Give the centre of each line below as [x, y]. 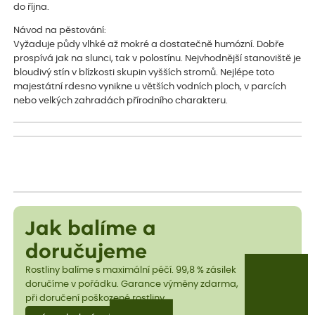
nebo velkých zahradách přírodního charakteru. [121, 101]
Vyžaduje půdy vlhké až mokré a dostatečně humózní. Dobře [149, 44]
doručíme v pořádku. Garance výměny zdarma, [131, 285]
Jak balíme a [90, 229]
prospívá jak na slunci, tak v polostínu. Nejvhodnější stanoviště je [157, 58]
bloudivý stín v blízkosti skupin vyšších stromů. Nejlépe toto [144, 72]
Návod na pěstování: [60, 30]
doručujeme [86, 252]
